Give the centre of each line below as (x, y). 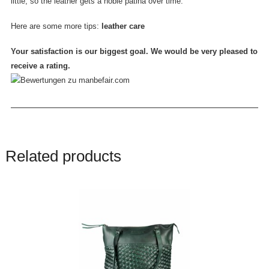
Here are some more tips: (56, 26)
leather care (123, 26)
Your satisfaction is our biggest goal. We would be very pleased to (134, 51)
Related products (63, 156)
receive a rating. (40, 65)
